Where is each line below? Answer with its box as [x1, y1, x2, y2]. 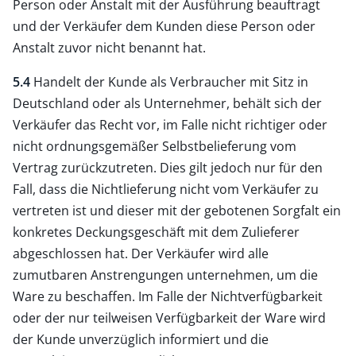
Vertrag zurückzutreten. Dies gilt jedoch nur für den [13, 158, 323, 176]
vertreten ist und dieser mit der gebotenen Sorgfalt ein [13, 201, 341, 219]
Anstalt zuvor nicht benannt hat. [13, 38, 206, 56]
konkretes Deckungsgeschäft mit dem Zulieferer [13, 222, 300, 241]
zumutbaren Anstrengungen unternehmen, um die [13, 265, 318, 284]
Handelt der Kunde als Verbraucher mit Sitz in [30, 72, 308, 91]
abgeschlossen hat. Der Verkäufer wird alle [13, 244, 269, 262]
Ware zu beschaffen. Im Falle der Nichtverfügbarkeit [13, 287, 323, 305]
